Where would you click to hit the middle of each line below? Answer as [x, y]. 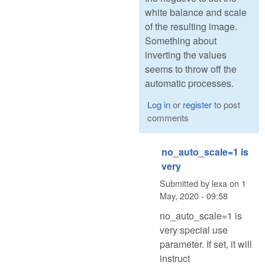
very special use [194, 230]
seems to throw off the [191, 69]
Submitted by [186, 183]
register [197, 104]
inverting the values [186, 55]
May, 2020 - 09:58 [194, 196]
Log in [159, 104]
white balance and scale [196, 12]
